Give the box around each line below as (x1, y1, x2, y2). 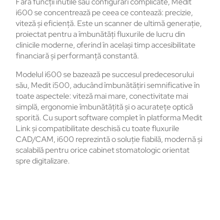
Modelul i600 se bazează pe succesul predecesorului (16, 69, 194, 80)
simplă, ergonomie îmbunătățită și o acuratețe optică (16, 102, 193, 112)
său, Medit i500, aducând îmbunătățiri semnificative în (16, 80, 200, 91)
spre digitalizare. (16, 156, 70, 166)
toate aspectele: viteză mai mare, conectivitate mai (16, 91, 188, 102)
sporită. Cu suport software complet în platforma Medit (16, 112, 202, 123)
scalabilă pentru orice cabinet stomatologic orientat (16, 145, 190, 156)
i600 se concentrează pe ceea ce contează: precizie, (16, 7, 193, 18)
